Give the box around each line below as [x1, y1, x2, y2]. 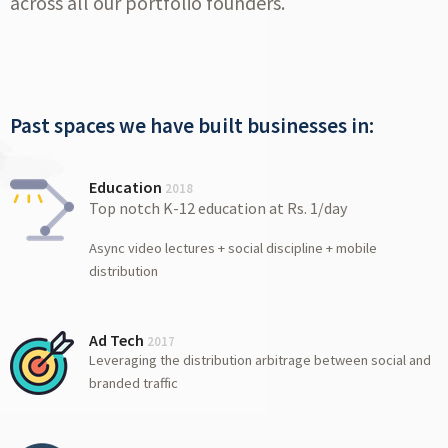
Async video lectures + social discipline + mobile [89, 239, 378, 258]
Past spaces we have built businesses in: [10, 112, 374, 140]
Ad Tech [89, 330, 148, 351]
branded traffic [89, 374, 179, 393]
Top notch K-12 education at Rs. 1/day [89, 198, 348, 219]
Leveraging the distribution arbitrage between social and [89, 351, 432, 370]
